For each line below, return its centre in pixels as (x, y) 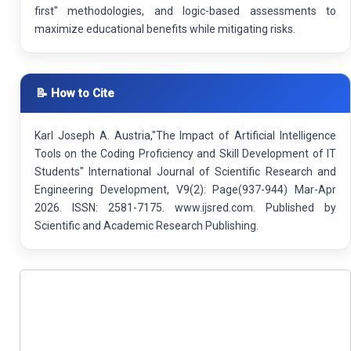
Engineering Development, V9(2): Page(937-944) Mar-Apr (185, 189)
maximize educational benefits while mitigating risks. (165, 29)
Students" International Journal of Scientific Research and (185, 171)
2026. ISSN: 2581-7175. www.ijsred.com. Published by (185, 207)
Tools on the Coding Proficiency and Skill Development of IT (185, 153)
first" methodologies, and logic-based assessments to (185, 11)
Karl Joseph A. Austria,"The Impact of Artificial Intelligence (185, 135)
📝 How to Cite (75, 93)
